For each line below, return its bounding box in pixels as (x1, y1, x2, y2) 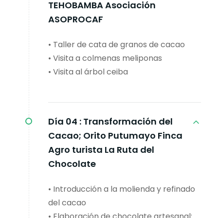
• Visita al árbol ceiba (48, 66, 128, 78)
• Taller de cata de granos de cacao (48, 39, 185, 51)
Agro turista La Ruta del (48, 144, 154, 156)
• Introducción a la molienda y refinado (48, 183, 195, 195)
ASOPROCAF (48, 13, 103, 26)
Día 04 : (48, 115, 81, 128)
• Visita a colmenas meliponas (48, 53, 162, 64)
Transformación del (83, 115, 173, 128)
